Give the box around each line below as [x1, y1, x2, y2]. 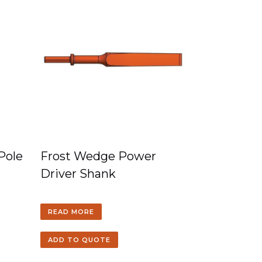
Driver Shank [40, 167, 116, 181]
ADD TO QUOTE [48, 236, 111, 244]
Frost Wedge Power [40, 149, 157, 163]
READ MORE [48, 208, 95, 216]
